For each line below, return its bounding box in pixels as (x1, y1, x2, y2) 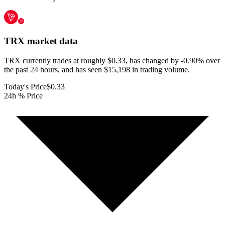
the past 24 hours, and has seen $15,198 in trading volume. (4, 65, 190, 74)
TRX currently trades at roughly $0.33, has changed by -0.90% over (4, 56, 220, 65)
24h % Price (4, 91, 43, 100)
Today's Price (4, 82, 47, 91)
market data (25, 36, 78, 47)
